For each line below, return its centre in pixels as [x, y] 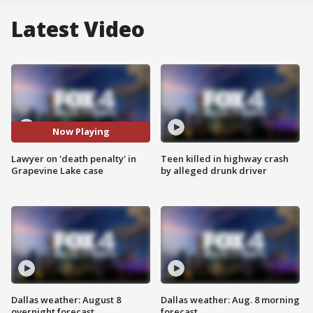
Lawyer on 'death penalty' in [74, 158]
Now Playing [81, 132]
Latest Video [78, 29]
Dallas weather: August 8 [66, 300]
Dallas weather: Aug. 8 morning [230, 300]
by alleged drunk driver [214, 170]
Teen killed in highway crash [225, 158]
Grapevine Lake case [57, 170]
